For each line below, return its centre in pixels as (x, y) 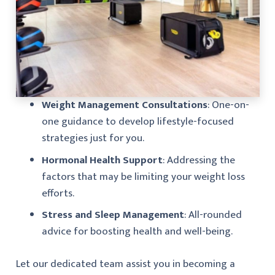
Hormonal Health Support (102, 160)
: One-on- (228, 105)
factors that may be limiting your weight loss (143, 176)
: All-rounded (213, 215)
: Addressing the (199, 160)
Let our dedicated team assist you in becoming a (125, 264)
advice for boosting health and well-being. (137, 232)
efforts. (58, 193)
